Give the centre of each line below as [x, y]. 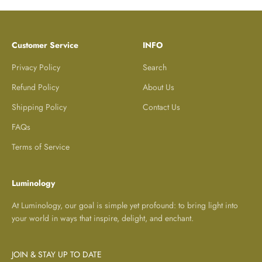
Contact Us [161, 107]
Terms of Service [41, 146]
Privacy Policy [36, 67]
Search [155, 67]
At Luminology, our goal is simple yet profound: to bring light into [125, 205]
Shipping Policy [39, 107]
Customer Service [45, 45]
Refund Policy [35, 87]
